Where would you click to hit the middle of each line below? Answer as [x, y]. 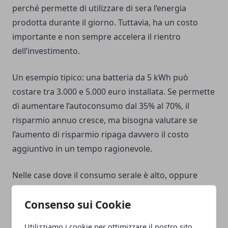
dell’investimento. [46, 51]
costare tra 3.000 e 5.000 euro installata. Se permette [113, 92]
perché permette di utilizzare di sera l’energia [99, 8]
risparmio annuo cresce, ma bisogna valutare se [105, 120]
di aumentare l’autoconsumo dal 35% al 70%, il [101, 106]
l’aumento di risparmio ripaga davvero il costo [101, 135]
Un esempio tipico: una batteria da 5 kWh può [100, 78]
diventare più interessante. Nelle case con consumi [110, 204]
